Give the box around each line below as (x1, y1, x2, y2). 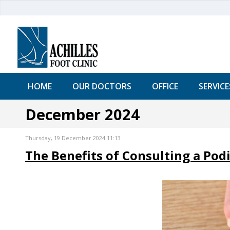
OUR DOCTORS (72, 81, 131, 92)
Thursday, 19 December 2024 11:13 (25, 134, 121, 142)
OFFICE (151, 81, 178, 92)
